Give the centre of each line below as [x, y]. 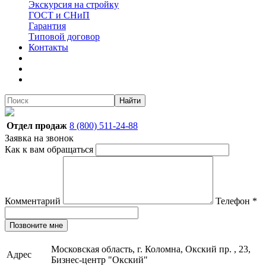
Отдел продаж [37, 126]
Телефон [233, 201]
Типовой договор [64, 37]
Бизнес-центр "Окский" [99, 260]
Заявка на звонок [39, 138]
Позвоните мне [36, 225]
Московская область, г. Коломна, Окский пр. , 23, [151, 249]
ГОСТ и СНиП [59, 15]
